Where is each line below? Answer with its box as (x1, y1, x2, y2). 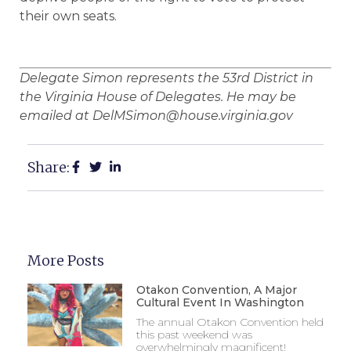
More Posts (27, 251, 104, 270)
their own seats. (20, 9, 117, 24)
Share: (27, 158, 70, 177)
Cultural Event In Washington (136, 295, 304, 310)
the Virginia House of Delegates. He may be (20, 89, 296, 104)
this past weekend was (136, 327, 252, 342)
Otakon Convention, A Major (136, 283, 297, 298)
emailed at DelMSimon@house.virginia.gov (20, 107, 293, 123)
